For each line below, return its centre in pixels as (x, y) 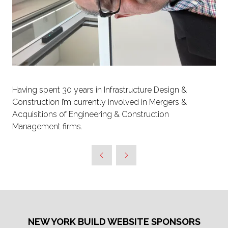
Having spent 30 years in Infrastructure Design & (99, 90)
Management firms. (47, 127)
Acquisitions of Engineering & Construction (91, 115)
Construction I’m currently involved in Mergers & (99, 102)
